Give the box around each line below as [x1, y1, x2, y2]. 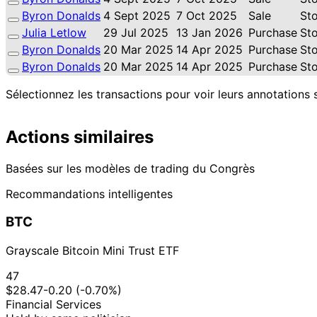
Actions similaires [6, 126, 154, 147]
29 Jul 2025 [103, 25, 168, 40]
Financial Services [6, 297, 101, 312]
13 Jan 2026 [176, 25, 243, 40]
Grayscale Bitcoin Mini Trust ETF [6, 243, 179, 258]
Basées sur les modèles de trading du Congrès [6, 161, 255, 175]
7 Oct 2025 [176, 8, 237, 23]
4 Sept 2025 [103, 8, 171, 23]
